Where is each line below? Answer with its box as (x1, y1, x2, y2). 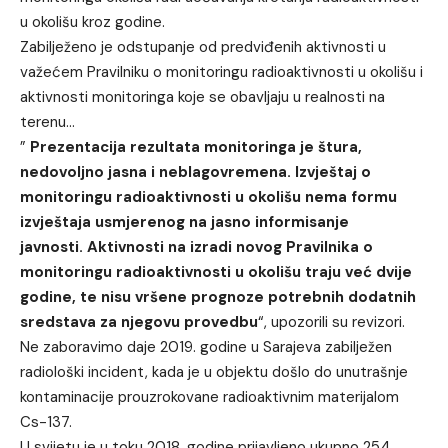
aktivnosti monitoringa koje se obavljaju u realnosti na (20, 86, 385, 107)
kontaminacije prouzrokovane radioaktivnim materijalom (20, 386, 399, 407)
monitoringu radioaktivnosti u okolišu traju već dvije (20, 261, 412, 282)
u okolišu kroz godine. (20, 11, 165, 32)
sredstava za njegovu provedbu (20, 311, 258, 332)
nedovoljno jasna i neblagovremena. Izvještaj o (20, 161, 371, 182)
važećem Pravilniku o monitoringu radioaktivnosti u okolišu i (20, 61, 423, 82)
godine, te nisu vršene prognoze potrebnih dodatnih (20, 286, 416, 307)
